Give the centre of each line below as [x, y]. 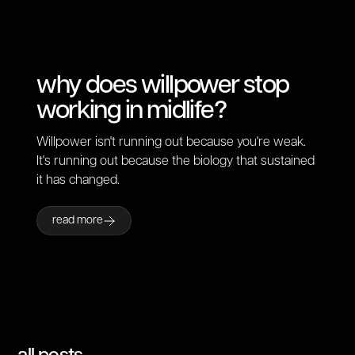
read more [78, 220]
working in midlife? [131, 111]
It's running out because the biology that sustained [176, 161]
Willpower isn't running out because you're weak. [172, 142]
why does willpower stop [163, 85]
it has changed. [78, 180]
